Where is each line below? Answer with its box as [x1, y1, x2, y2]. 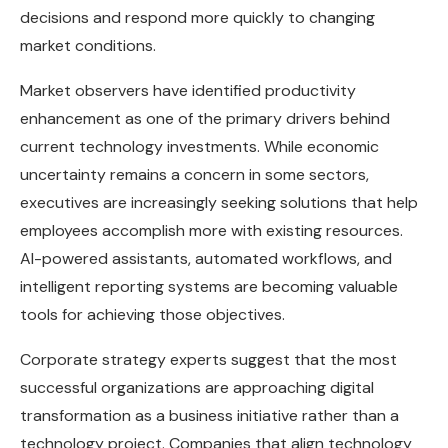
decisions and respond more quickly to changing [20, 7, 375, 29]
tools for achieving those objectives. [20, 304, 285, 326]
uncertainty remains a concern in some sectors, [20, 164, 369, 186]
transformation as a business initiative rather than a [20, 405, 399, 427]
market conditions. [20, 35, 156, 57]
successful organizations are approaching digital [20, 377, 374, 399]
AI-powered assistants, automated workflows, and [20, 248, 392, 270]
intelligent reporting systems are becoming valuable [20, 276, 398, 298]
